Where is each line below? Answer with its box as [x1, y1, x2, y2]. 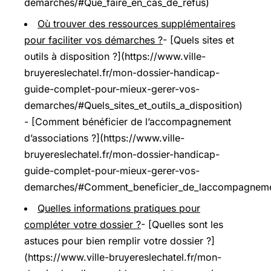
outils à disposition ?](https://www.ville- [24, 50, 206, 62]
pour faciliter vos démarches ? [24, 33, 163, 46]
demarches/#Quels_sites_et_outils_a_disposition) [24, 99, 243, 111]
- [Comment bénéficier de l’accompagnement [24, 115, 231, 128]
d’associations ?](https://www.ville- [24, 131, 184, 144]
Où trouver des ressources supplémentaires [38, 17, 235, 30]
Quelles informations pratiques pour [38, 201, 200, 214]
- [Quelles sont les [141, 218, 223, 230]
